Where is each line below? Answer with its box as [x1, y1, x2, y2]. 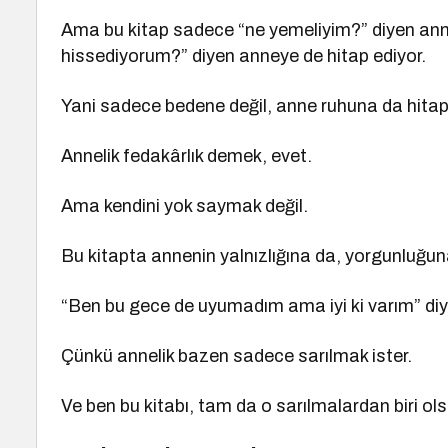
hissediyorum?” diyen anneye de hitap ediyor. [61, 46, 427, 66]
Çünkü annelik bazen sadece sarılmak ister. [61, 346, 413, 366]
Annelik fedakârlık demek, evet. [61, 146, 313, 166]
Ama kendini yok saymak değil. [61, 196, 309, 216]
